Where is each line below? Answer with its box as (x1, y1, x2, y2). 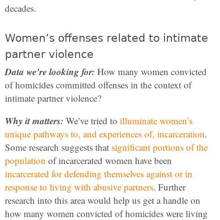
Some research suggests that (5, 141, 111, 153)
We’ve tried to (63, 114, 120, 127)
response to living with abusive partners (5, 181, 153, 193)
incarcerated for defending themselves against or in (5, 167, 192, 180)
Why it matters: (5, 114, 63, 127)
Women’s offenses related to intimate (5, 32, 208, 44)
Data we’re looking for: (5, 65, 95, 78)
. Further (153, 181, 186, 193)
